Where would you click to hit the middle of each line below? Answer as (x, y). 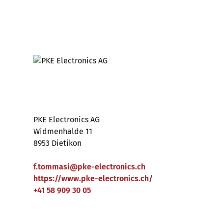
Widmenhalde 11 (63, 131)
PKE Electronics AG (67, 120)
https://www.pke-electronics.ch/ (93, 179)
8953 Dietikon (57, 143)
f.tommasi (52, 167)
